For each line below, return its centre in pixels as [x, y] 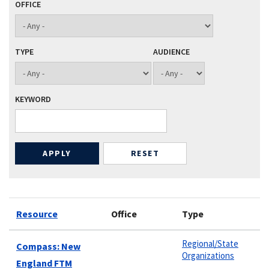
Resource [37, 213]
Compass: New [48, 246]
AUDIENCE [171, 52]
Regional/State [210, 243]
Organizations [208, 255]
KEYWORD [33, 99]
